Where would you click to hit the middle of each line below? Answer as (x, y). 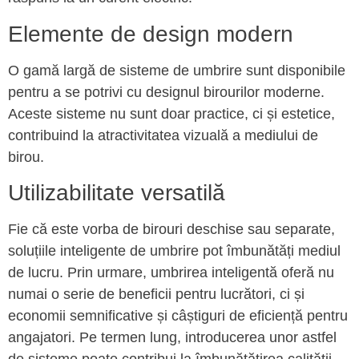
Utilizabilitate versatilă (117, 193)
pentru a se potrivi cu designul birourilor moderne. (166, 92)
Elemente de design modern (151, 34)
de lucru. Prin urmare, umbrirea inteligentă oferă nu (171, 273)
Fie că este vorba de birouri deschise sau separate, (171, 230)
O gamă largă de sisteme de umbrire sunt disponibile (177, 70)
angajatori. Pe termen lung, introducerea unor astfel (172, 338)
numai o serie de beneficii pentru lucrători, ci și (156, 294)
